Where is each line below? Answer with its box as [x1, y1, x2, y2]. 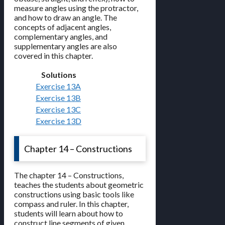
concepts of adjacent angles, [14, 22, 111, 32]
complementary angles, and [14, 32, 107, 42]
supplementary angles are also [14, 41, 117, 51]
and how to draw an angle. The [14, 13, 117, 23]
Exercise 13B [36, 93, 81, 103]
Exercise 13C [36, 104, 81, 115]
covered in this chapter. [14, 51, 93, 61]
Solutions [41, 70, 76, 80]
